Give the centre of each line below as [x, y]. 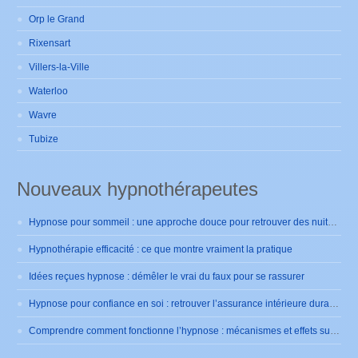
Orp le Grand [57, 20]
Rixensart [50, 44]
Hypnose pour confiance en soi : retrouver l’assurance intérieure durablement [334, 304]
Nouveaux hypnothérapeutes [138, 189]
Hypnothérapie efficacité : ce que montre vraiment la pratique [161, 250]
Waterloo [49, 91]
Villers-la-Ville [60, 68]
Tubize [44, 139]
